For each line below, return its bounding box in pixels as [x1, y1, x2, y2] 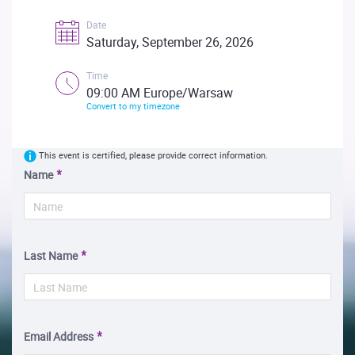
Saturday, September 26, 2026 [86, 33, 254, 51]
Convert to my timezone [86, 100, 180, 112]
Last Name [24, 248, 78, 264]
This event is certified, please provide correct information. [39, 149, 268, 161]
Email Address [24, 329, 94, 345]
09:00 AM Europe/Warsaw [86, 84, 233, 101]
